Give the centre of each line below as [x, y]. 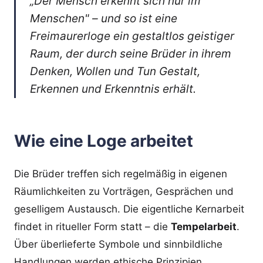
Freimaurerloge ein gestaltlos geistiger [132, 36]
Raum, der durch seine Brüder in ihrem [131, 53]
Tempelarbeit [204, 226]
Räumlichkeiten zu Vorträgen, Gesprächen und [124, 191]
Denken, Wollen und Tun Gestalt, [115, 71]
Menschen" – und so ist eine [104, 18]
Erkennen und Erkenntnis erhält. [113, 89]
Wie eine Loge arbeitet [104, 141]
